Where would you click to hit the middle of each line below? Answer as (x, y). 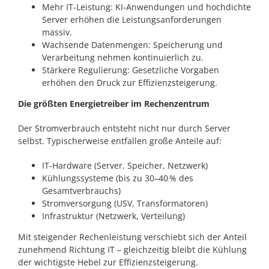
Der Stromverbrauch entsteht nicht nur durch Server (124, 128)
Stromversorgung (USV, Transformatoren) (125, 203)
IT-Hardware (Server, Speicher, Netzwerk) (125, 165)
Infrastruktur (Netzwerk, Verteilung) (113, 216)
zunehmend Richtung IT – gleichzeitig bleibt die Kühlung (132, 249)
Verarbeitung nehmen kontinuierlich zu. (123, 57)
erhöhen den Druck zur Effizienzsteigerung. (130, 82)
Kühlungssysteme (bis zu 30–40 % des (118, 178)
